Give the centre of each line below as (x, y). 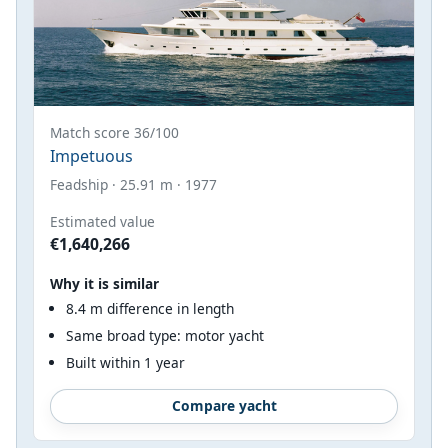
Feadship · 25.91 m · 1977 (133, 185)
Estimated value (102, 222)
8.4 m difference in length (150, 309)
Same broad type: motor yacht (165, 335)
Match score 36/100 (114, 133)
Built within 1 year (125, 362)
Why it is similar (104, 284)
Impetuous (91, 156)
